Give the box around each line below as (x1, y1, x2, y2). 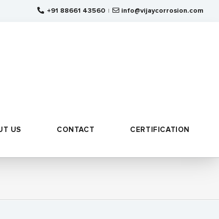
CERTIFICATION (130, 126, 190, 133)
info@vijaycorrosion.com (121, 7, 203, 14)
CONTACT (56, 126, 95, 133)
